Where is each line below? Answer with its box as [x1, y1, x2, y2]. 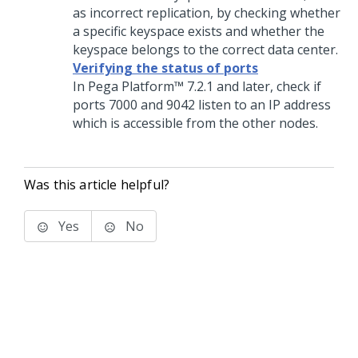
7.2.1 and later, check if [184, 78, 321, 95]
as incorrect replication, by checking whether [73, 4, 340, 22]
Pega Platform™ [88, 78, 184, 95]
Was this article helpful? [24, 176, 169, 193]
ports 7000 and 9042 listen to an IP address [73, 96, 331, 113]
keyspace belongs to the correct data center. [73, 41, 338, 58]
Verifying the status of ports [73, 59, 258, 77]
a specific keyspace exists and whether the [73, 22, 324, 40]
